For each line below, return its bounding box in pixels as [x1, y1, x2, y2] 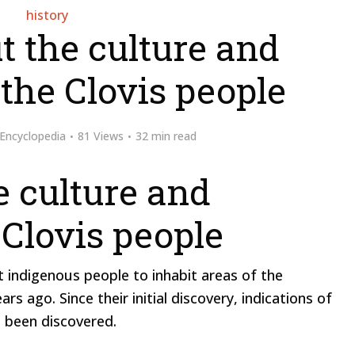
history [25, 6, 68, 24]
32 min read [136, 128, 197, 143]
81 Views [78, 128, 124, 143]
